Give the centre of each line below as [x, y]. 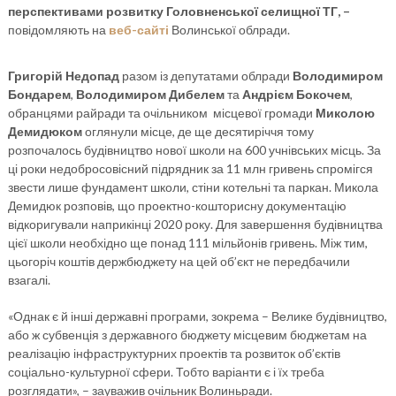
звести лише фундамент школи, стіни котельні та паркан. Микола [193, 187]
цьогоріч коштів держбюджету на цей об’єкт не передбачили [179, 262]
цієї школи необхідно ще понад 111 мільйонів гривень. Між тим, [187, 243]
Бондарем [39, 95]
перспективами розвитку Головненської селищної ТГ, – [179, 11]
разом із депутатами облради [206, 76]
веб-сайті [138, 30]
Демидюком [46, 132]
